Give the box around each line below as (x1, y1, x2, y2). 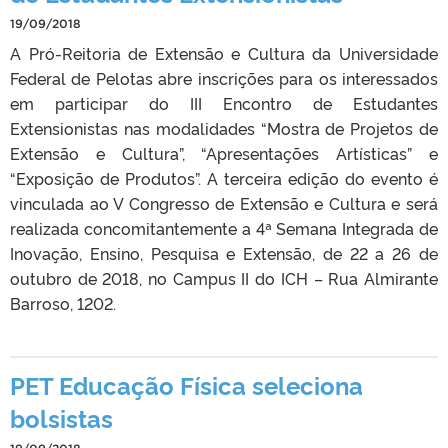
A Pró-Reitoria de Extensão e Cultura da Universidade (10, 41, 438, 64)
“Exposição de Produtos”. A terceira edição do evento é (10, 166, 438, 189)
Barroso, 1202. (10, 291, 116, 314)
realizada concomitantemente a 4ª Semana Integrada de (10, 216, 438, 239)
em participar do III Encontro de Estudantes (10, 91, 438, 114)
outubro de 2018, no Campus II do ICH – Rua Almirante (10, 266, 438, 289)
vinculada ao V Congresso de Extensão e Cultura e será (10, 191, 438, 214)
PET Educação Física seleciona (10, 367, 363, 401)
